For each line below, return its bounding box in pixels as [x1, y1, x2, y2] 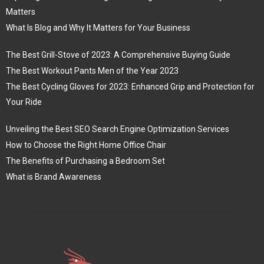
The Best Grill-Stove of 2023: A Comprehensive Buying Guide [6, 50, 230, 60]
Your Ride [6, 97, 42, 107]
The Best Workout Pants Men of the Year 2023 [6, 66, 179, 76]
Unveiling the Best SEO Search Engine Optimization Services [6, 124, 229, 134]
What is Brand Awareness [6, 172, 101, 182]
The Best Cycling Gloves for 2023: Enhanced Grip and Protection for [6, 82, 255, 92]
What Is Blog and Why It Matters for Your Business [6, 23, 190, 33]
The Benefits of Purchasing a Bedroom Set [6, 156, 165, 166]
